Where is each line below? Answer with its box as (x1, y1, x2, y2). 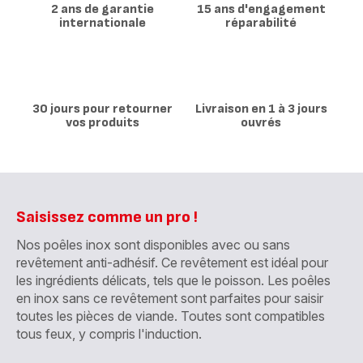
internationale (58, 15, 146, 32)
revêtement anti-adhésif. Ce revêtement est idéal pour (16, 254, 328, 271)
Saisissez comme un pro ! (16, 207, 198, 228)
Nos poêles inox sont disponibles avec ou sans (16, 237, 290, 254)
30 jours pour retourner (32, 101, 173, 117)
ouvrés (241, 115, 281, 131)
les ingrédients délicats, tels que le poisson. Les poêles (16, 272, 331, 289)
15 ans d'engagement (196, 2, 326, 18)
